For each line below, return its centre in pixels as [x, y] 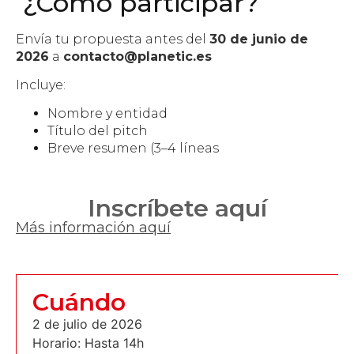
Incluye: [41, 85]
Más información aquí [93, 228]
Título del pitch [98, 131]
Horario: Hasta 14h [88, 343]
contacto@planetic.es [137, 56]
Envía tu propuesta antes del [113, 39]
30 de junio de [259, 39]
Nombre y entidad [107, 114]
